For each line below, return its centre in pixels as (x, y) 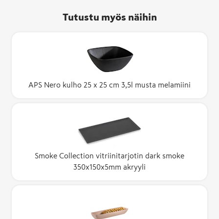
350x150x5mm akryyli (109, 167)
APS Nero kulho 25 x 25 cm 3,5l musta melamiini (109, 85)
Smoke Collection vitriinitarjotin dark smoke (109, 155)
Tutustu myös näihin (109, 17)
